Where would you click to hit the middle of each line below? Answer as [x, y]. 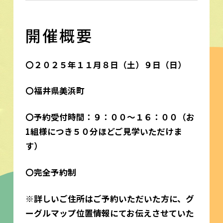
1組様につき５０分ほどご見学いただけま [104, 132]
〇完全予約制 [51, 172]
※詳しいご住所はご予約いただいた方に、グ [110, 199]
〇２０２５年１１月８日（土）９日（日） [106, 64]
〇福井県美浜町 [55, 91]
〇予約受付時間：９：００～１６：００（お [110, 117]
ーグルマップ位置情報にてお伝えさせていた [110, 213]
